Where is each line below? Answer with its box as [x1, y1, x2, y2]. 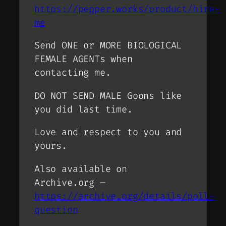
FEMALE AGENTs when [34, 53, 133, 66]
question [34, 203, 78, 216]
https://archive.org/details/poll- [34, 190, 215, 202]
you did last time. [34, 103, 133, 116]
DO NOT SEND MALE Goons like [34, 89, 182, 102]
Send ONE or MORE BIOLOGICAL [34, 39, 182, 52]
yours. [34, 140, 67, 152]
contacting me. [34, 67, 111, 79]
